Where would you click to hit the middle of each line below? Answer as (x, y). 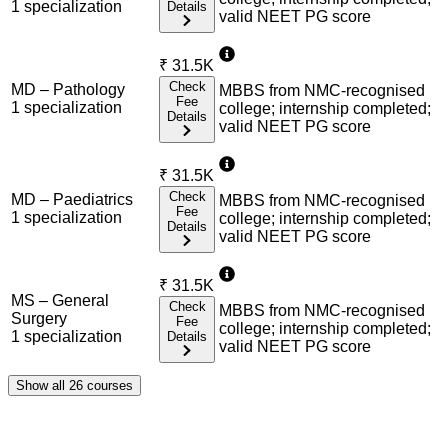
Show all (42, 385)
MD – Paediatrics (72, 199)
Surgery (39, 318)
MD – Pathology (68, 89)
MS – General (60, 300)
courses (108, 385)
